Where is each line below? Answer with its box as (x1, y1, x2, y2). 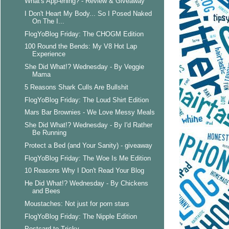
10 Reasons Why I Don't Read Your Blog (25, 167, 145, 175)
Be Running (32, 129, 67, 137)
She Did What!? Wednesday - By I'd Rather (25, 121, 153, 129)
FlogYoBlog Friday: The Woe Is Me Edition (25, 154, 151, 162)
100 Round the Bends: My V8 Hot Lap (25, 42, 138, 51)
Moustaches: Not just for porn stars (25, 199, 130, 208)
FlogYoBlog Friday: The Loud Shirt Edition (25, 96, 149, 104)
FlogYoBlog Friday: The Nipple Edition (25, 212, 138, 220)
